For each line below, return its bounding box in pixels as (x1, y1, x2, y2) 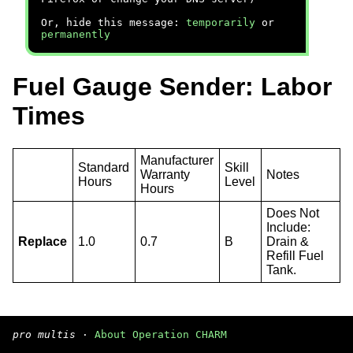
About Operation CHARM (95, 329, 227, 340)
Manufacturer (140, 153, 214, 167)
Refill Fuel (266, 248, 325, 262)
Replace (18, 234, 68, 248)
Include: (266, 220, 311, 234)
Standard (78, 160, 130, 174)
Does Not (266, 206, 320, 220)
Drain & (266, 234, 310, 248)
